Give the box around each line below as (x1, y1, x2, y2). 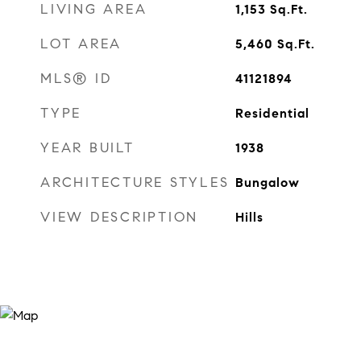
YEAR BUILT (40, 139, 135, 156)
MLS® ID (40, 70, 112, 87)
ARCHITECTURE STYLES (40, 174, 230, 191)
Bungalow (234, 175, 300, 190)
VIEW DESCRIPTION (40, 209, 198, 226)
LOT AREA (40, 35, 122, 52)
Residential (234, 106, 309, 121)
